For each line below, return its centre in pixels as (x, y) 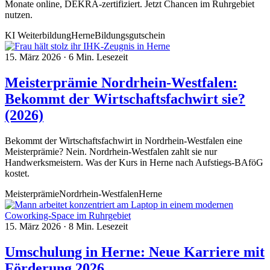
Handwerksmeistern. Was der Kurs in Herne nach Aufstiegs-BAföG (134, 163)
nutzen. (19, 15)
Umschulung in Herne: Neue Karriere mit (135, 252)
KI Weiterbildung (38, 36)
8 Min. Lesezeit (98, 227)
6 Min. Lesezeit (98, 57)
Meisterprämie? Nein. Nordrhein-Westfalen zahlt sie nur (111, 152)
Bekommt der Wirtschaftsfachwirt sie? (125, 99)
